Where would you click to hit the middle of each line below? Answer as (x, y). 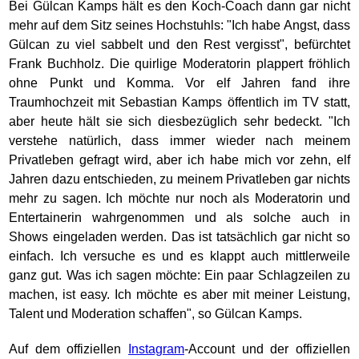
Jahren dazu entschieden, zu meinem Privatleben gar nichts (179, 179)
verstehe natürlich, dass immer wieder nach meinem (179, 141)
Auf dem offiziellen (69, 349)
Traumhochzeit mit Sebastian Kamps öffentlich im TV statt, (179, 102)
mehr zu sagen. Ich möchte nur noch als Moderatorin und (179, 198)
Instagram (156, 349)
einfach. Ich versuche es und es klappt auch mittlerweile (179, 256)
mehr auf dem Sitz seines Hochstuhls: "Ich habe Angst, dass (179, 25)
